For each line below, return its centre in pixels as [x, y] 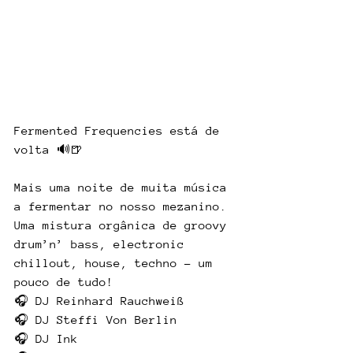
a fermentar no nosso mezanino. [124, 206]
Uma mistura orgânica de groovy [124, 225]
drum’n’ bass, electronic [103, 244]
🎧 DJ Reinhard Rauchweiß [99, 301]
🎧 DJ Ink [46, 338]
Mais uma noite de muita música [124, 187]
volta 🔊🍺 [48, 149]
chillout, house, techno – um [117, 263]
